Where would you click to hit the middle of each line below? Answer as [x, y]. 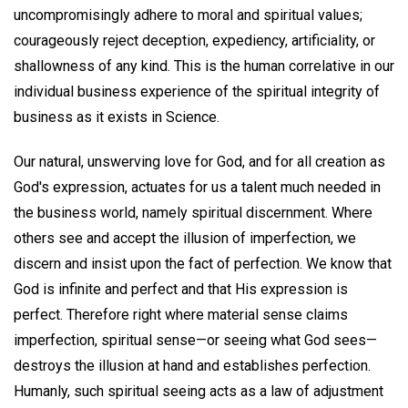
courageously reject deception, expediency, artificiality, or [194, 41]
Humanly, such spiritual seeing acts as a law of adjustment [199, 392]
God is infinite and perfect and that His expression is [181, 290]
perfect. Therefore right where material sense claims [181, 315]
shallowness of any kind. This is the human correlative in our [204, 66]
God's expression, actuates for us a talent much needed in [197, 188]
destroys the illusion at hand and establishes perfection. [192, 366]
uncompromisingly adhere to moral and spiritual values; [188, 15]
